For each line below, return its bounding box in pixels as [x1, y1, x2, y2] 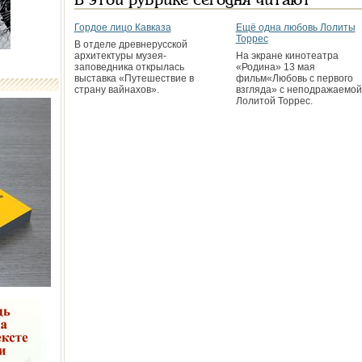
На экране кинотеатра [235, 50, 339, 61]
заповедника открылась [74, 61, 184, 73]
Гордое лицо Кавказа [74, 22, 171, 33]
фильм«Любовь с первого [235, 73, 353, 84]
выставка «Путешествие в [74, 73, 194, 84]
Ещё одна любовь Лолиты [235, 22, 356, 33]
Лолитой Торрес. [235, 95, 313, 107]
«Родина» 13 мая [235, 61, 315, 73]
